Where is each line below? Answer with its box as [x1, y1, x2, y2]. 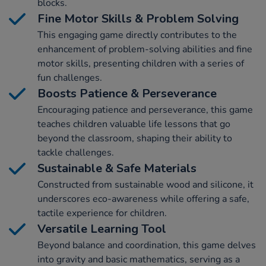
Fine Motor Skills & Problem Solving [37, 11, 239, 27]
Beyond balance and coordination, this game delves [37, 239, 256, 252]
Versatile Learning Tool [37, 221, 166, 237]
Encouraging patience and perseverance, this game [37, 103, 253, 117]
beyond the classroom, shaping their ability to [37, 132, 232, 145]
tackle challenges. [37, 146, 114, 160]
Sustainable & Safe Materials [37, 160, 197, 177]
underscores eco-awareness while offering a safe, [37, 192, 249, 206]
